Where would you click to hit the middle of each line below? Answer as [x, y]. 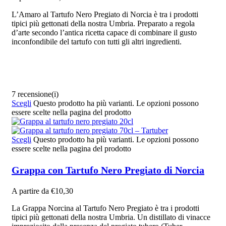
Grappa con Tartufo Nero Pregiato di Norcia [108, 170]
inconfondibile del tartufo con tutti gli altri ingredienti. [97, 41]
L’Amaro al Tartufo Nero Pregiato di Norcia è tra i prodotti [105, 14]
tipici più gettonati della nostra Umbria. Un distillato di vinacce [111, 217]
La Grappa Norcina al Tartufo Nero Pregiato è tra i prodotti [105, 208]
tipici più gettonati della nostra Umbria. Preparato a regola [103, 23]
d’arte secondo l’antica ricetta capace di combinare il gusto [104, 32]
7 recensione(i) [35, 94]
